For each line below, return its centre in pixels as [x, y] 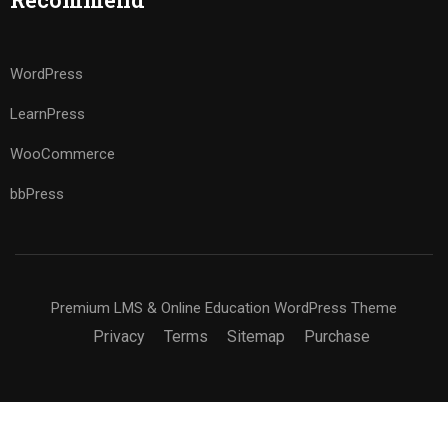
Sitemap [256, 336]
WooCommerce [62, 154]
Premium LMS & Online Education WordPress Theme [224, 308]
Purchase [337, 336]
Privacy [119, 336]
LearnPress [47, 114]
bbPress [37, 194]
